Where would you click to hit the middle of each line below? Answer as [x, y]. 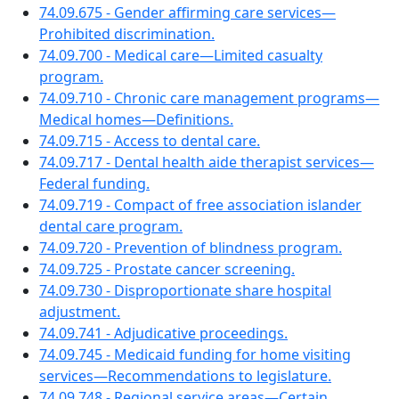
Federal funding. [94, 183]
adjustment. [80, 312]
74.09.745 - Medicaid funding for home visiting [195, 354]
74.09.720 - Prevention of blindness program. [191, 248]
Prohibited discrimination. [127, 34]
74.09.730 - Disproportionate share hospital [185, 290]
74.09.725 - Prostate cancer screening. [167, 269]
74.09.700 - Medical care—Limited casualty [181, 55]
